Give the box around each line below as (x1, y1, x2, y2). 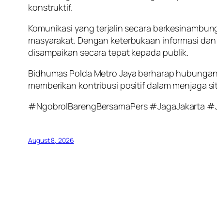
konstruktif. (28, 1, 73, 14)
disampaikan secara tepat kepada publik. (28, 46, 189, 59)
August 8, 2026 (28, 136, 74, 145)
